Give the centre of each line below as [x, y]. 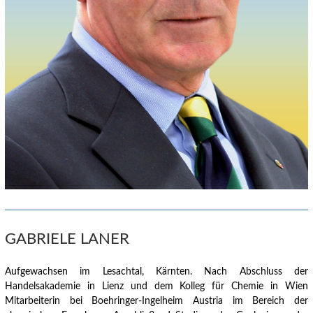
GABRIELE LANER [67, 239]
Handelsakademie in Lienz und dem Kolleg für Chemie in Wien [156, 286]
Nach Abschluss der [250, 272]
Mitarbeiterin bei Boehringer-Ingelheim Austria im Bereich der [156, 301]
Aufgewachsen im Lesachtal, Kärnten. [99, 272]
